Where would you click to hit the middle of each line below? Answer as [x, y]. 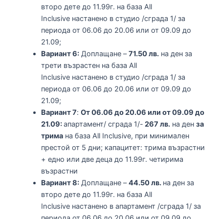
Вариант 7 [59, 112]
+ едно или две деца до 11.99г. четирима [112, 159]
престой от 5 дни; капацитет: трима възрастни [123, 147]
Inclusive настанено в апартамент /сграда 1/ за [121, 206]
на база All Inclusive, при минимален [126, 136]
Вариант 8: [60, 183]
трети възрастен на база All [89, 65]
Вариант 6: [60, 54]
